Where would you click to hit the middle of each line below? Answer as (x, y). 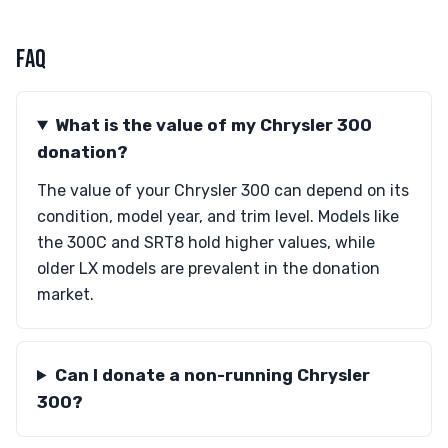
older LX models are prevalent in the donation (208, 268)
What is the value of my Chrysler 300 (213, 125)
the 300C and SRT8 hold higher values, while (206, 242)
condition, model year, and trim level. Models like (218, 216)
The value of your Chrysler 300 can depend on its (223, 190)
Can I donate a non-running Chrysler (212, 375)
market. (65, 294)
